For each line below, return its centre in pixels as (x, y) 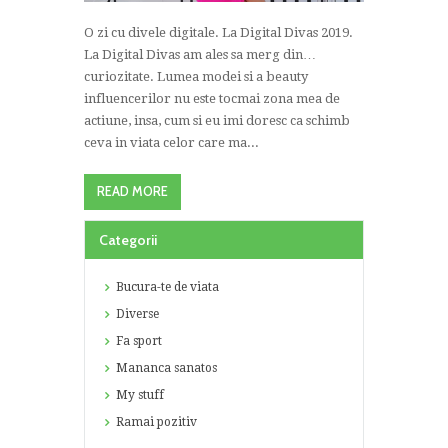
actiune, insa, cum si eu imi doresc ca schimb (217, 121)
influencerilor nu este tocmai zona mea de (212, 99)
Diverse (137, 314)
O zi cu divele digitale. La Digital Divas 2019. (218, 33)
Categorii (128, 240)
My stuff (139, 395)
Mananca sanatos (166, 368)
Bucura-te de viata (167, 287)
